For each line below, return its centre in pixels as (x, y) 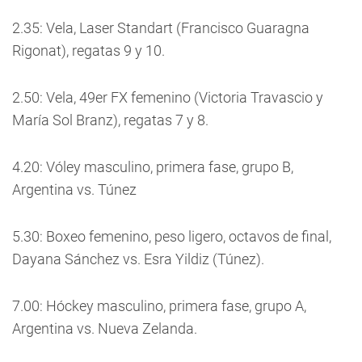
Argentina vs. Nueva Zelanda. (105, 328)
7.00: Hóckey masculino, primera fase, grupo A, (159, 306)
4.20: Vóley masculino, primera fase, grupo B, (153, 167)
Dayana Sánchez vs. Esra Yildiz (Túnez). (138, 259)
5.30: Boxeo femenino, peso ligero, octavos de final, (172, 236)
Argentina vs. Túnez (74, 189)
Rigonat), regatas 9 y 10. (88, 51)
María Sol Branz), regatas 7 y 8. (110, 120)
